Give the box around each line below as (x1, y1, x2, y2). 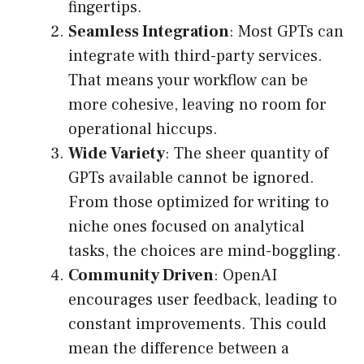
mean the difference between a (68, 338, 289, 360)
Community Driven (68, 265, 214, 287)
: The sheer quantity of (165, 143, 328, 165)
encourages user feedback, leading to (68, 289, 337, 311)
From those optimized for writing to (68, 192, 329, 214)
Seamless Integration (68, 21, 229, 43)
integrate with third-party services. (68, 45, 323, 67)
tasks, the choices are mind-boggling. (68, 240, 341, 262)
